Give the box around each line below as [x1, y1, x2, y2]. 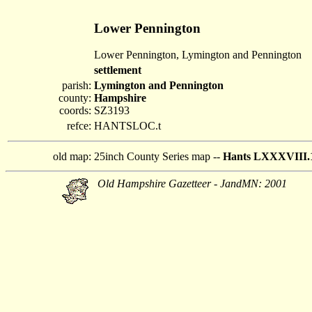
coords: [59, 104, 91, 116]
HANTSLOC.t [94, 120, 161, 132]
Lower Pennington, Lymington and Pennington [94, 49, 302, 61]
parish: [62, 79, 91, 91]
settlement [94, 64, 141, 76]
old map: [53, 150, 91, 162]
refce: [67, 120, 91, 132]
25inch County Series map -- [94, 150, 223, 162]
